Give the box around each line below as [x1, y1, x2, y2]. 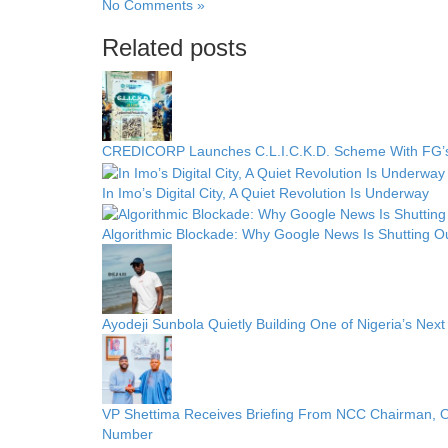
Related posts [102, 34, 247, 62]
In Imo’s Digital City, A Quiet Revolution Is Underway [102, 184, 429, 201]
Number [102, 426, 153, 443]
